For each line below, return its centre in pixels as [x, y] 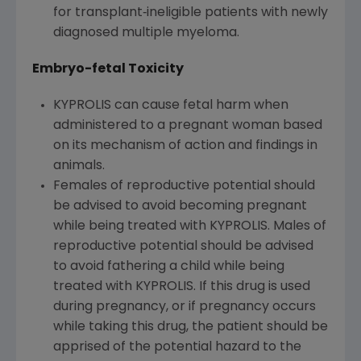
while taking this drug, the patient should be [190, 328]
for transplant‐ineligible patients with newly [190, 13]
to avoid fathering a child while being [168, 267]
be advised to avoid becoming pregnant [180, 207]
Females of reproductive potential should [184, 187]
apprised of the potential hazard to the [177, 348]
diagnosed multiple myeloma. [146, 33]
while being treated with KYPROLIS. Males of [189, 227]
